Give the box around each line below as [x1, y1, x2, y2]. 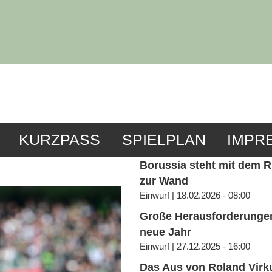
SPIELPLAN [121, 132, 206, 149]
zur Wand [140, 175, 189, 188]
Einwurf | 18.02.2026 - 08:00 [140, 190, 251, 201]
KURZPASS [19, 132, 101, 149]
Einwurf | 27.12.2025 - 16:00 [140, 241, 251, 252]
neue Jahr [140, 226, 192, 239]
